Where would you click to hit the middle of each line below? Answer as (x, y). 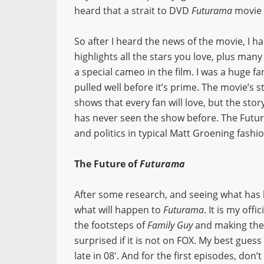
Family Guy (170, 225)
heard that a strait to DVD (133, 11)
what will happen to (119, 210)
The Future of (107, 164)
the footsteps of (111, 225)
